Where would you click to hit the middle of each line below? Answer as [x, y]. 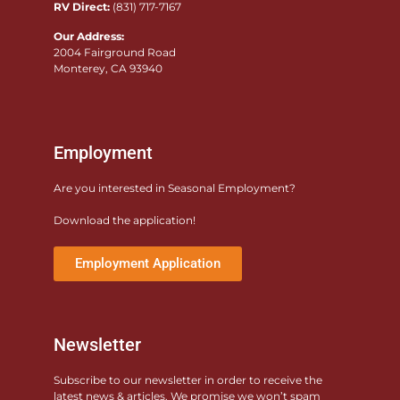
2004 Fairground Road [115, 52]
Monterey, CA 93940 [108, 68]
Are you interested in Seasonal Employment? [175, 188]
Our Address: [89, 36]
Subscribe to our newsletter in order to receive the [188, 380]
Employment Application [148, 264]
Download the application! [125, 221]
